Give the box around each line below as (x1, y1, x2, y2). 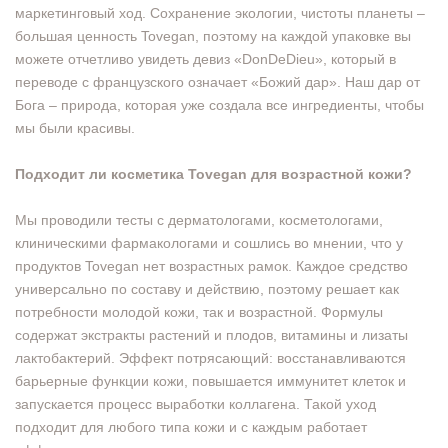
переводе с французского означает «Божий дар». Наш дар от (15, 74, 420, 90)
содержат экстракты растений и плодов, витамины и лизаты (15, 327, 408, 343)
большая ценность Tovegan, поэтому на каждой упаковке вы (15, 28, 411, 44)
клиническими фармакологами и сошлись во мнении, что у (15, 235, 403, 251)
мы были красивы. (15, 120, 135, 136)
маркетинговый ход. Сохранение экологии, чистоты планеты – (15, 5, 425, 21)
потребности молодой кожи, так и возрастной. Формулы (15, 304, 383, 320)
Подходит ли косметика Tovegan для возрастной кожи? (15, 166, 412, 182)
